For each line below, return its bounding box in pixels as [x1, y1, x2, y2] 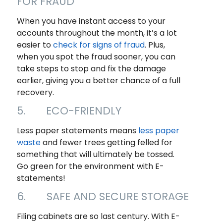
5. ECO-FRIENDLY [16, 104, 121, 118]
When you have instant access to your [16, 15, 166, 27]
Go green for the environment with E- [16, 161, 164, 172]
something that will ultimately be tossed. [16, 149, 174, 161]
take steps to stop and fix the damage [16, 63, 166, 75]
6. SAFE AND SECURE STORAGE [16, 189, 189, 204]
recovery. [16, 87, 54, 99]
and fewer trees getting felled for [40, 137, 172, 149]
